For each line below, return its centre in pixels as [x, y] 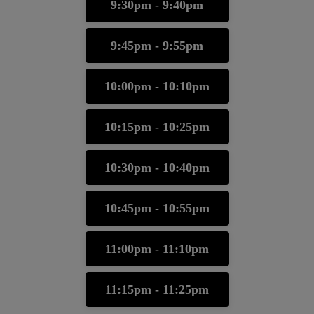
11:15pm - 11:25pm [157, 289]
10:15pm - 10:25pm [157, 127]
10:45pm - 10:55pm [157, 208]
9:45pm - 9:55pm [157, 46]
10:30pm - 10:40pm [157, 168]
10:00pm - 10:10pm [157, 86]
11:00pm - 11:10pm [157, 249]
